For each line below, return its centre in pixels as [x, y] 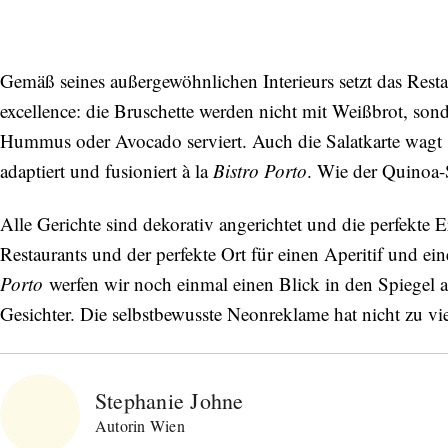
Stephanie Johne [169, 401]
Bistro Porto [260, 171]
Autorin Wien [140, 426]
